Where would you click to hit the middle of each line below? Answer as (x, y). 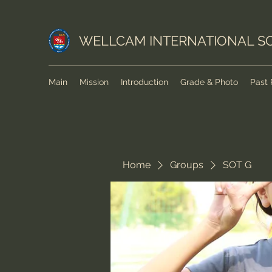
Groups (187, 165)
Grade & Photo (209, 82)
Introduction (144, 82)
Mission (94, 82)
